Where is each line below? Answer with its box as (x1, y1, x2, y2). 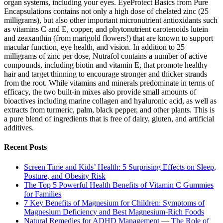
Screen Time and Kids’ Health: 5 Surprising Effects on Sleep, (24, 162, 216, 171)
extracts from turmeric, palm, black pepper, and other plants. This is (4, 106, 215, 114)
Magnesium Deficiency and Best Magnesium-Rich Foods (24, 207, 204, 216)
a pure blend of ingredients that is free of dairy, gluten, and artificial (4, 114, 214, 123)
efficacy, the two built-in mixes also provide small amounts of (4, 88, 196, 97)
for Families (24, 189, 61, 198)
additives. (4, 123, 34, 132)
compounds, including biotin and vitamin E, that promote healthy (4, 61, 208, 70)
